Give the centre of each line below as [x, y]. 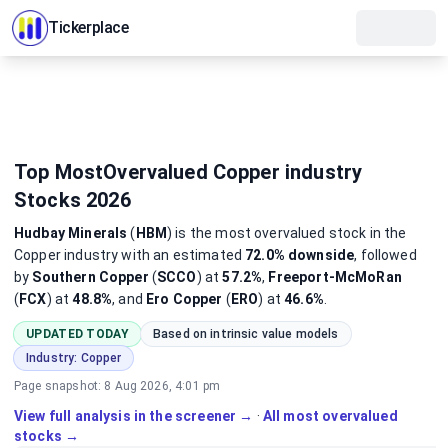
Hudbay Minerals [71, 233]
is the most [213, 233]
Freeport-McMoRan [335, 277]
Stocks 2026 [72, 200]
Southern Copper [90, 277]
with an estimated [182, 255]
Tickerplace [88, 27]
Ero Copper [184, 299]
